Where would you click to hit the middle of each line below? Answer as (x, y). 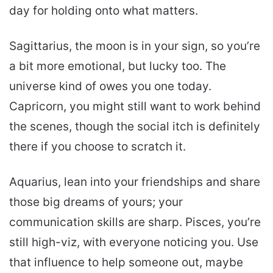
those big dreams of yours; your (96, 202)
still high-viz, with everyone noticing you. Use (134, 242)
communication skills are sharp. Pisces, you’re (135, 222)
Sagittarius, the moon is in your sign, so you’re (135, 46)
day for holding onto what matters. (104, 10)
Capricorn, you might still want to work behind (135, 106)
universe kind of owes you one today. (110, 86)
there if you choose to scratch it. (97, 146)
